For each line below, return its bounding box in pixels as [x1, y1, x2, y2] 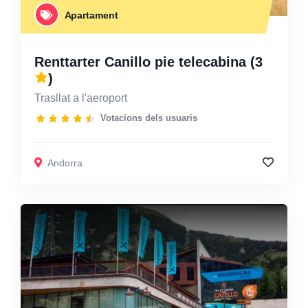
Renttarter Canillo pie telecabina [34, 54, 246, 69]
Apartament [64, 9, 118, 21]
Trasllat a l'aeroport [34, 91, 127, 104]
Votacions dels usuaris [100, 113, 197, 124]
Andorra [47, 157, 82, 168]
